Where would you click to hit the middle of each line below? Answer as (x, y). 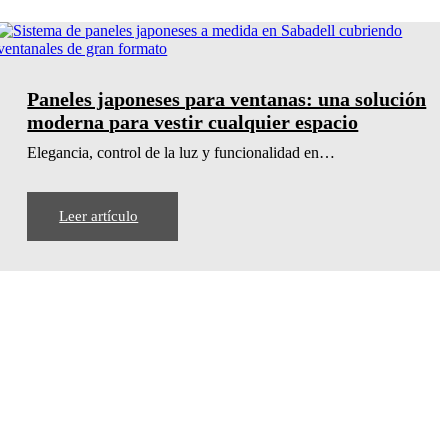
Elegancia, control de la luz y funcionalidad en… (181, 152)
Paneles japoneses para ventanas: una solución (227, 98)
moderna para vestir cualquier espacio (193, 121)
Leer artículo (99, 215)
